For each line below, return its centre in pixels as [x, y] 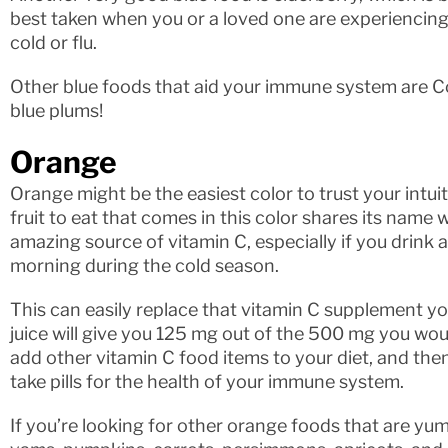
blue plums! [56, 110]
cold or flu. [53, 42]
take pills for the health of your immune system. [207, 381]
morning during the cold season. [144, 265]
